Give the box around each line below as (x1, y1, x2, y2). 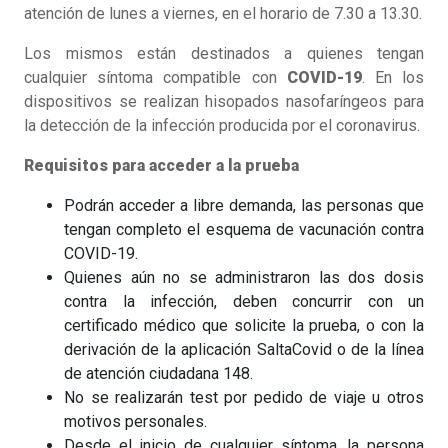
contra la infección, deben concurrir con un (64, 291, 424, 311)
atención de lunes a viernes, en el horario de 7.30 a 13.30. (24, 3, 422, 23)
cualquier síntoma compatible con (24, 67, 287, 87)
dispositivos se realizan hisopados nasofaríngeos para (24, 91, 424, 111)
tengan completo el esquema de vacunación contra (64, 219, 424, 239)
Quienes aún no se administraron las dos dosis (64, 267, 424, 287)
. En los (361, 67, 425, 87)
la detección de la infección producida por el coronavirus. (24, 115, 420, 135)
